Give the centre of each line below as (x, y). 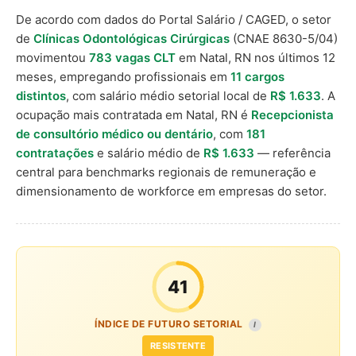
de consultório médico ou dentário (114, 134)
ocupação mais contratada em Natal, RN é (133, 115)
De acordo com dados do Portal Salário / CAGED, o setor (174, 19)
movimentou (52, 58)
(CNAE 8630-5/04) (284, 39)
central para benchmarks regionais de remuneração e (166, 172)
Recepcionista (292, 115)
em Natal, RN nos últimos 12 (255, 58)
